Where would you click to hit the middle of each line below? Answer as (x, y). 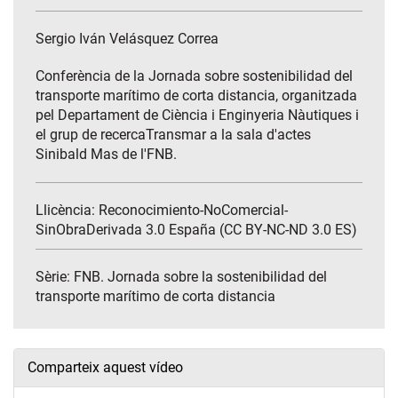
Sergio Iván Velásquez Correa (127, 39)
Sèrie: (55, 277)
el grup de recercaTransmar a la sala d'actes (173, 135)
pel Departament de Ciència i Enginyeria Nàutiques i (197, 115)
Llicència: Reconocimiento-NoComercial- (162, 211)
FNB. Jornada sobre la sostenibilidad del (200, 277)
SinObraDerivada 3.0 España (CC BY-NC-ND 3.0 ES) (196, 230)
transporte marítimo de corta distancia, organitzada (196, 96)
